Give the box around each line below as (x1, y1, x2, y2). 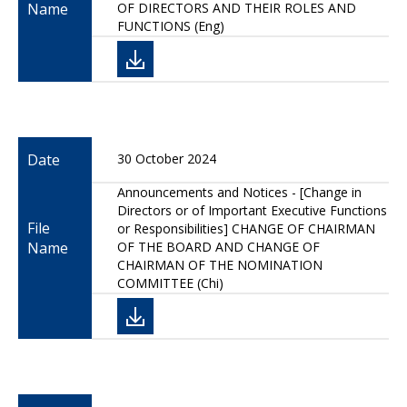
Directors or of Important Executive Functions (117, 202, 387, 219)
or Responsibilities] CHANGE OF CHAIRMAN (117, 220, 375, 237)
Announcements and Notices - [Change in (117, 184, 362, 201)
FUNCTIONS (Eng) (117, 17, 224, 35)
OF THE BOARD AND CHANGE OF (117, 238, 320, 255)
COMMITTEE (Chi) (117, 274, 223, 292)
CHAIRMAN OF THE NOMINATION (117, 256, 323, 273)
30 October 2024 (117, 150, 216, 167)
